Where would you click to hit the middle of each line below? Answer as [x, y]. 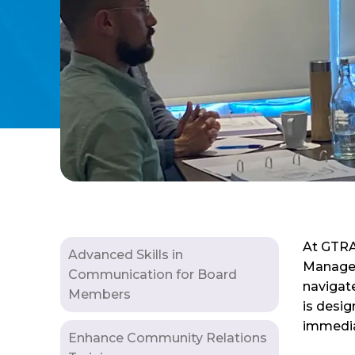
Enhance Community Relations [168, 338]
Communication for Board [153, 274]
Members [99, 294]
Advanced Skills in [126, 254]
